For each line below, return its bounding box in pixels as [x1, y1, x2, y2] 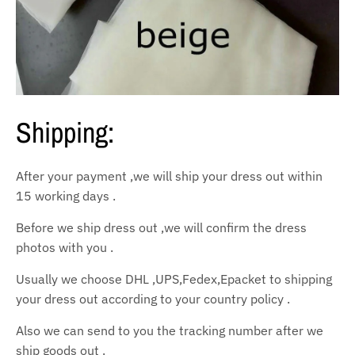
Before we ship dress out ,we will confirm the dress [16, 219, 307, 235]
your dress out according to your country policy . [16, 290, 290, 307]
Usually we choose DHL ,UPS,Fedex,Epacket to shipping [16, 270, 332, 287]
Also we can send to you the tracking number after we [16, 322, 323, 338]
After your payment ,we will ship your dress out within [16, 167, 323, 184]
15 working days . [16, 187, 116, 204]
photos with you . [16, 239, 113, 255]
